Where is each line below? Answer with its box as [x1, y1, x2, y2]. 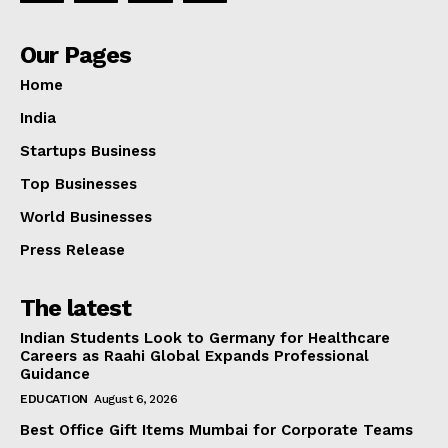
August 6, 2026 [94, 392, 177, 407]
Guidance [20, 365, 90, 384]
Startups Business [20, 142, 156, 161]
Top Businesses [20, 175, 137, 194]
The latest [20, 294, 131, 323]
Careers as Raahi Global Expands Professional [20, 347, 369, 366]
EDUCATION [20, 392, 88, 407]
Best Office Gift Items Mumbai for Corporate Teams [20, 421, 413, 440]
